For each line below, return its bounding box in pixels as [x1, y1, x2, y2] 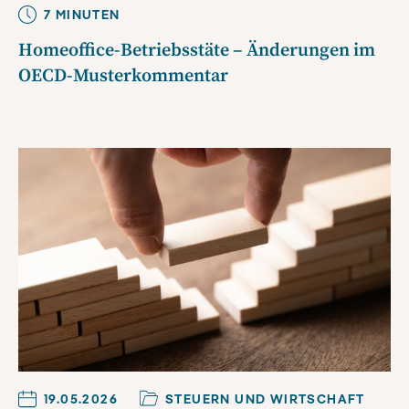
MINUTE [51, 6, 110, 24]
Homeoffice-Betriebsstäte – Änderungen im [18, 39, 375, 63]
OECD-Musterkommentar [18, 65, 228, 89]
